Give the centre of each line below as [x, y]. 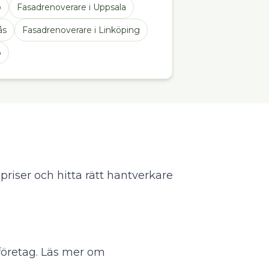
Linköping [119, 30]
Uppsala [110, 7]
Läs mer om [73, 252]
